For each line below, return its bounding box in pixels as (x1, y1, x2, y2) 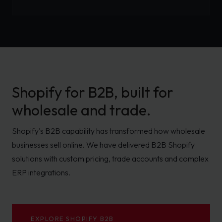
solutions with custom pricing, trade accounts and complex (12, 154, 209, 164)
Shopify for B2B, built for (12, 83, 173, 102)
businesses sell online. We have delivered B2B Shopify (12, 140, 195, 150)
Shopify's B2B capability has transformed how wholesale (12, 126, 205, 136)
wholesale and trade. (12, 101, 151, 119)
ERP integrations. (12, 167, 70, 177)
